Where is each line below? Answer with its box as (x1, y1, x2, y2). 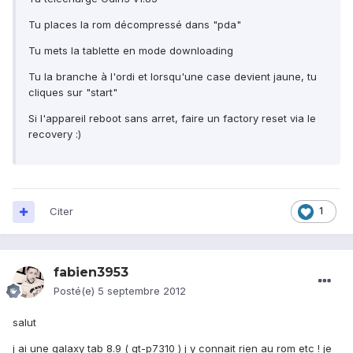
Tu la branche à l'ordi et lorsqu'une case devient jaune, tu (28, 70, 317, 84)
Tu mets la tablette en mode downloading (28, 44, 233, 58)
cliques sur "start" (28, 86, 117, 99)
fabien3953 (54, 265, 128, 281)
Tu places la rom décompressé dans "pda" (28, 18, 241, 32)
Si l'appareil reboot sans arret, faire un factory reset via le (28, 112, 316, 125)
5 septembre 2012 (98, 284, 186, 298)
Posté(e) (54, 284, 98, 298)
